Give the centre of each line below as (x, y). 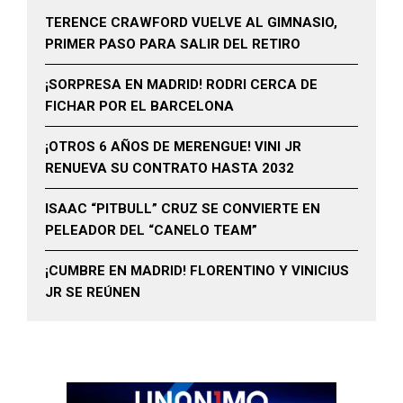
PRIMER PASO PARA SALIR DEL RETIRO (173, 44)
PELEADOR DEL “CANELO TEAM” (151, 230)
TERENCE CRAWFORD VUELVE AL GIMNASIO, (191, 22)
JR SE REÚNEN (93, 292)
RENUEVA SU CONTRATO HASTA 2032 (170, 168)
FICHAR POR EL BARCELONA (139, 106)
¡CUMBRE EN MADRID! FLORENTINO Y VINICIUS (197, 271)
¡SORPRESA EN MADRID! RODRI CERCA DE (181, 85)
